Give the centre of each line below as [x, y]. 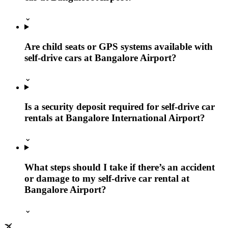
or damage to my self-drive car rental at [107, 178]
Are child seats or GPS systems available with [119, 46]
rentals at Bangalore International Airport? [115, 118]
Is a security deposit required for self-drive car [120, 107]
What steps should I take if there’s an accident [120, 167]
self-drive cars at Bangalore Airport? [101, 58]
